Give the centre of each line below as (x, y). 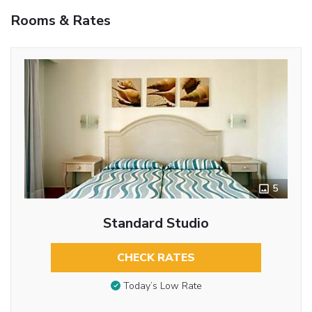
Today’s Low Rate (162, 286)
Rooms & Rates (61, 20)
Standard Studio (156, 223)
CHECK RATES (156, 257)
